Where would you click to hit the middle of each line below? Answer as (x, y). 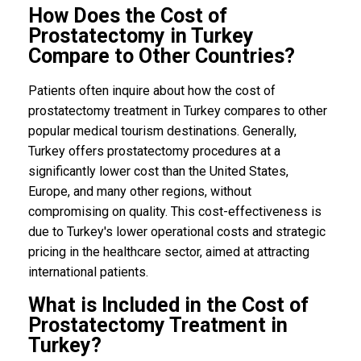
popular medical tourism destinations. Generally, (162, 131)
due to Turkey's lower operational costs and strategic (176, 231)
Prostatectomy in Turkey (141, 36)
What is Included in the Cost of (168, 305)
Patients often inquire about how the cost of (151, 90)
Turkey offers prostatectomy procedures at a (154, 151)
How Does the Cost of (127, 16)
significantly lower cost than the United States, (158, 171)
